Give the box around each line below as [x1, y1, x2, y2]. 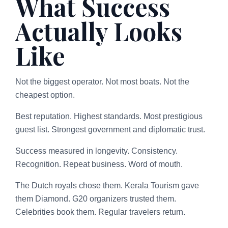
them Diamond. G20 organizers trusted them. [15, 194, 176, 203]
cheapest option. [15, 90, 75, 99]
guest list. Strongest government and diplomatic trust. [15, 125, 205, 134]
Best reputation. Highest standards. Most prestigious [15, 111, 203, 121]
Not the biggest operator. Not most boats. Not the [15, 77, 189, 86]
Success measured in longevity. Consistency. [15, 146, 178, 155]
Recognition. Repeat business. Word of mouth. [15, 159, 183, 168]
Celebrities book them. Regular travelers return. [15, 207, 185, 216]
